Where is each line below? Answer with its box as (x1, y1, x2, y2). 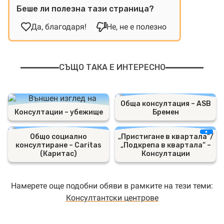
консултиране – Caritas (15, 141, 101, 149)
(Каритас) (40, 149, 77, 158)
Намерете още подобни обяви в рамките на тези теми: (11, 181, 213, 190)
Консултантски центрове (65, 193, 158, 202)
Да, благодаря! (31, 22, 86, 31)
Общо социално (30, 132, 87, 141)
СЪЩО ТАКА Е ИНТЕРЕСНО (58, 62, 165, 72)
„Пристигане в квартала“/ (117, 132, 213, 141)
